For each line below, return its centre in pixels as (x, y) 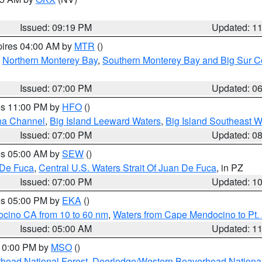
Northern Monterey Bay (50, 60)
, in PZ (230, 168)
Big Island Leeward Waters (105, 121)
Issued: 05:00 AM (56, 228)
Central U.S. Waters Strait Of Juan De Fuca (127, 168)
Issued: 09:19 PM (56, 27)
